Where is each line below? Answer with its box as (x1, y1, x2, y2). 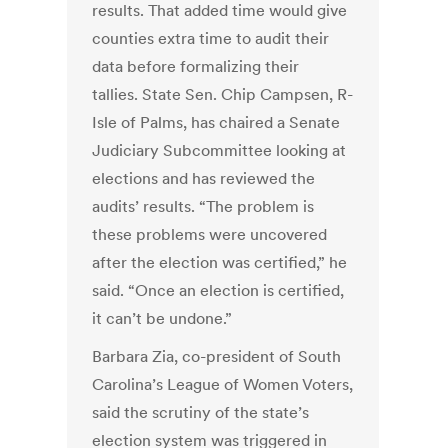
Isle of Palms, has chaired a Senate (92, 112, 341, 133)
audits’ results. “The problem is (92, 196, 315, 217)
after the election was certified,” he (92, 252, 348, 273)
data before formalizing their (92, 56, 300, 77)
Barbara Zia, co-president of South (92, 346, 342, 367)
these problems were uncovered (92, 224, 328, 245)
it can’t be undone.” (92, 308, 233, 329)
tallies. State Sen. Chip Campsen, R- (92, 84, 354, 105)
